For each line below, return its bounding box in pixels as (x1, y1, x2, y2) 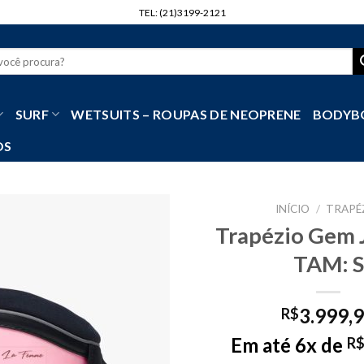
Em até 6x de (231, 332, 347, 357)
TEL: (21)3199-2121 (138, 6, 226, 19)
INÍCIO (275, 202, 310, 215)
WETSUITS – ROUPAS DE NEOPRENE (71, 106, 301, 122)
